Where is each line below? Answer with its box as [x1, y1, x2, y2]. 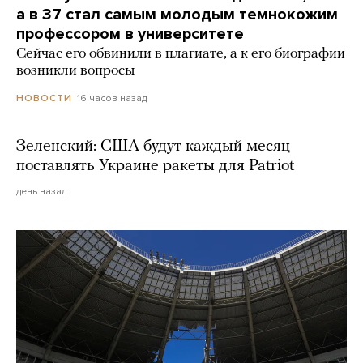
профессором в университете [16, 24, 244, 44]
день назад [16, 186, 66, 198]
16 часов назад [77, 92, 147, 104]
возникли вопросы [16, 63, 135, 79]
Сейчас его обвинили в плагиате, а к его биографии [16, 46, 345, 62]
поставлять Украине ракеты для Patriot [16, 158, 294, 175]
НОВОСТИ [16, 92, 72, 105]
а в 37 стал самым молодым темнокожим [16, 5, 338, 24]
